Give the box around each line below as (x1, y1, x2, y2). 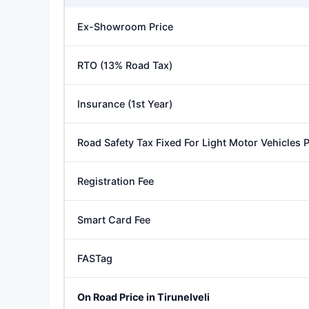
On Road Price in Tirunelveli (77, 291, 210, 303)
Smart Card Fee (77, 214, 150, 226)
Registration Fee (77, 175, 154, 188)
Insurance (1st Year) (77, 98, 172, 110)
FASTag (77, 252, 112, 265)
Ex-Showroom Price (77, 21, 173, 33)
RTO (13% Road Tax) (77, 59, 172, 72)
